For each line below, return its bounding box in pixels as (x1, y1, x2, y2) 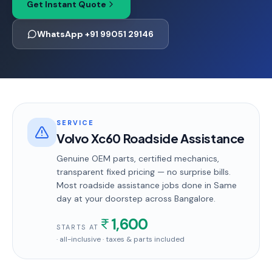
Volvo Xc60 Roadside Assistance (56, 131, 245, 146)
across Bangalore (143, 193, 214, 204)
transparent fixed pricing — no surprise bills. (56, 166, 231, 177)
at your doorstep (72, 193, 143, 204)
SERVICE (56, 118, 94, 127)
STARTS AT (56, 223, 99, 231)
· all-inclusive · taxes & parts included (56, 234, 185, 244)
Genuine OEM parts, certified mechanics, (56, 153, 219, 164)
